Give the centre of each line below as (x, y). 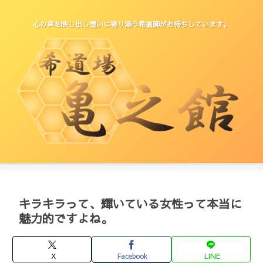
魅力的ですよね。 (66, 218)
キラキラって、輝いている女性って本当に (130, 204)
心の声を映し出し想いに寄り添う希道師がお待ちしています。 (131, 24)
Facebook (133, 256)
